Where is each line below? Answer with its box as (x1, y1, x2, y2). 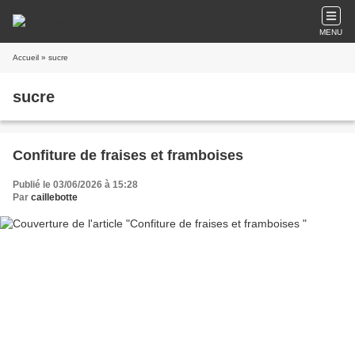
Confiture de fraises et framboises (13, 147, 243, 163)
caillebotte (31, 192, 78, 203)
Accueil (13, 53, 39, 62)
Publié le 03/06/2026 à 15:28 (13, 179, 138, 190)
